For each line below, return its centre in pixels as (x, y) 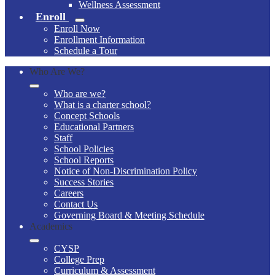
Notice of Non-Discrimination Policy (126, 171)
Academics (51, 226)
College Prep (79, 259)
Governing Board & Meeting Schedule (129, 215)
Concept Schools (87, 115)
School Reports (84, 160)
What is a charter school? (103, 104)
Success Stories (84, 182)
